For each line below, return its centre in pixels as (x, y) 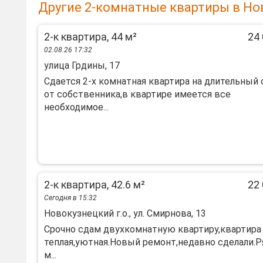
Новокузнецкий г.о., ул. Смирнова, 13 (125, 213)
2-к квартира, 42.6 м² (95, 185)
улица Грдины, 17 (82, 65)
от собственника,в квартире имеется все (137, 94)
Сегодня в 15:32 (70, 198)
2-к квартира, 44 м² (90, 37)
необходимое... (76, 107)
